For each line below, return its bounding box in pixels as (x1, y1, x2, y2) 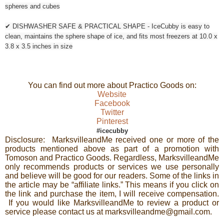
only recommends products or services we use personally (5, 162, 219, 171)
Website (97, 89, 126, 98)
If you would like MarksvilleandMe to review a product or (5, 198, 219, 207)
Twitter (100, 107, 124, 116)
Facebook (94, 98, 130, 107)
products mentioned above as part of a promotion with (5, 144, 219, 153)
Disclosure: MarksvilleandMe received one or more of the (5, 135, 219, 144)
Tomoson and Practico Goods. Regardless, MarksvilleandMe (5, 153, 219, 162)
